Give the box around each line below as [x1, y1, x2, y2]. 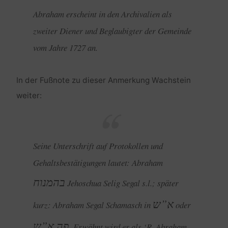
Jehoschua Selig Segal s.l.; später [65, 177, 179, 189]
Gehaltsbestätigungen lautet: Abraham [33, 156, 163, 168]
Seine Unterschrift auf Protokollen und [33, 139, 163, 152]
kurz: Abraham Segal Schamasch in [33, 198, 153, 211]
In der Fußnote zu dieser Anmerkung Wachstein [16, 75, 191, 85]
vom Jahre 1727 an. [33, 42, 98, 54]
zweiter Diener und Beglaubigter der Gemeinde [33, 25, 191, 37]
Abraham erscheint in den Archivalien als [33, 8, 172, 20]
